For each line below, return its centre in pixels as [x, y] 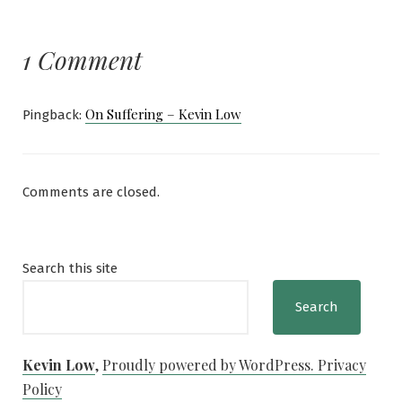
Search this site [70, 269]
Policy [42, 389]
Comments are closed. [91, 192]
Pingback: [54, 115]
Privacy [342, 365]
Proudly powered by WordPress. [210, 365]
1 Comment [82, 60]
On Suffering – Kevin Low [163, 114]
